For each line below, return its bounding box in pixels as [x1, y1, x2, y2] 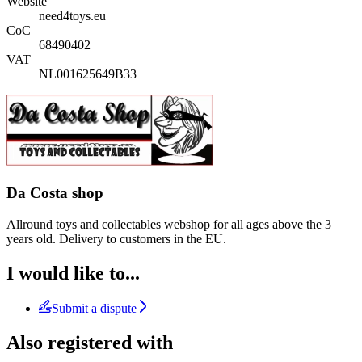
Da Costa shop [6, 183, 103, 201]
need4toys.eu [39, 9, 106, 23]
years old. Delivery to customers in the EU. [6, 231, 226, 246]
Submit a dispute [52, 301, 137, 316]
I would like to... [6, 262, 140, 284]
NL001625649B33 [39, 67, 137, 82]
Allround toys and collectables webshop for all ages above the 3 [6, 217, 331, 231]
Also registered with [6, 332, 173, 354]
